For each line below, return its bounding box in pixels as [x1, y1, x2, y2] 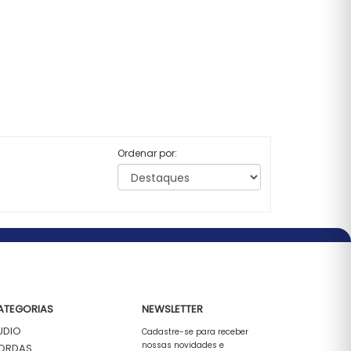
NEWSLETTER [142, 302, 203, 317]
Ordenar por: [118, 147, 178, 160]
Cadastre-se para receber [142, 326, 248, 338]
